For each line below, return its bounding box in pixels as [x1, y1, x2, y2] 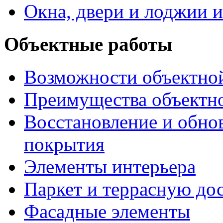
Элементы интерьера [24, 156, 196, 178]
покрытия [24, 133, 105, 155]
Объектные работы [4, 33, 172, 55]
